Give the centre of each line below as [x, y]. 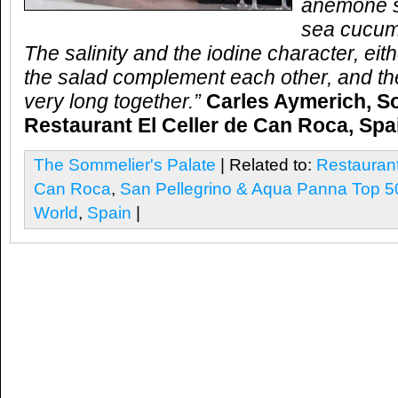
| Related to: [266, 164]
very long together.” [115, 102]
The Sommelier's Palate [125, 164]
